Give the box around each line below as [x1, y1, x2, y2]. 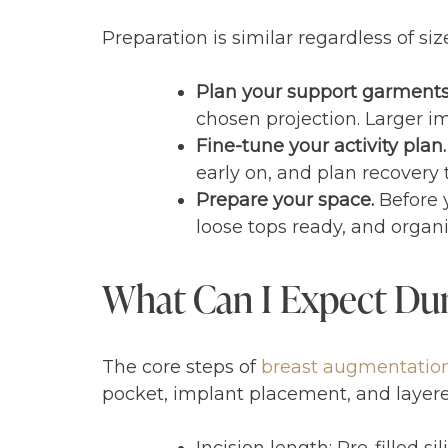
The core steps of [102, 356, 261, 379]
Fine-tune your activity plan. [196, 134, 446, 157]
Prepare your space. [196, 188, 374, 211]
